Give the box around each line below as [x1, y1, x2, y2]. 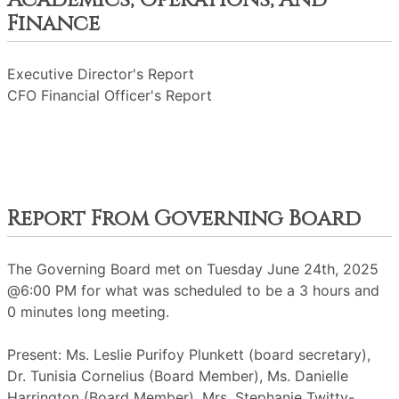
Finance [7, 10, 100, 38]
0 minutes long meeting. [7, 303, 169, 321]
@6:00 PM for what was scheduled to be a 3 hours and [7, 281, 379, 299]
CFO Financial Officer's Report [7, 86, 212, 104]
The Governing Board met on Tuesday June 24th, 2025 [7, 260, 379, 278]
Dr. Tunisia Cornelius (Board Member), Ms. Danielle [7, 367, 348, 385]
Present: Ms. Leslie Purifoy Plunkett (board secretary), [7, 346, 370, 363]
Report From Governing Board [7, 205, 361, 233]
